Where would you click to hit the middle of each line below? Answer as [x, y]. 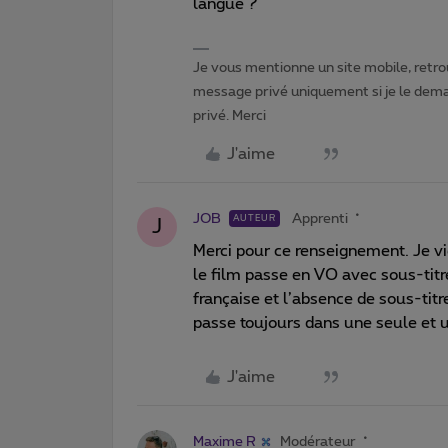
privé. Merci [229, 115]
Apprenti [320, 218]
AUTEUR [254, 218]
